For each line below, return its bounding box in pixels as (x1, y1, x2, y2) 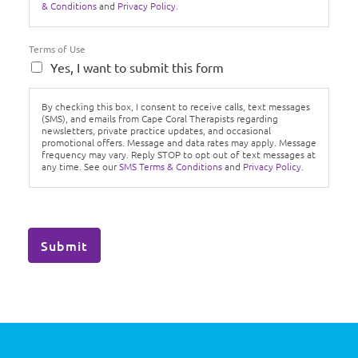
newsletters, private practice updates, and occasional (42, 124, 271, 137)
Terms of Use (29, 42, 86, 56)
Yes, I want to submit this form (50, 59, 224, 76)
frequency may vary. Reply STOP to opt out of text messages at (42, 148, 316, 161)
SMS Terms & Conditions (119, 160, 222, 173)
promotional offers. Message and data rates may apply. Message (42, 136, 316, 149)
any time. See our (42, 160, 119, 173)
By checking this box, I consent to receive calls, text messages (42, 100, 310, 113)
